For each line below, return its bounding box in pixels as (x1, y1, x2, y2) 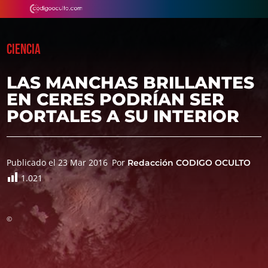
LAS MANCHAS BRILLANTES (7, 72, 255, 93)
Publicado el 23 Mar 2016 (7, 157, 108, 168)
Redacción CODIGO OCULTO (127, 157, 251, 168)
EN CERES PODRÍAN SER (7, 89, 225, 109)
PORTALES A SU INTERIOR (7, 106, 240, 126)
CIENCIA (7, 41, 41, 58)
